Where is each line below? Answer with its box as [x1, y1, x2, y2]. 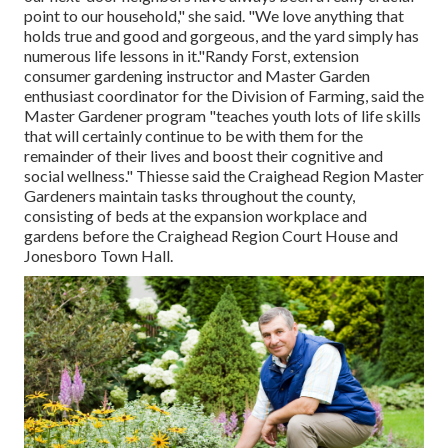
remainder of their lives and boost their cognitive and [24, 146, 383, 166]
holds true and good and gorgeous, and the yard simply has [24, 26, 419, 46]
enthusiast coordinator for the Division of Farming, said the [24, 86, 424, 106]
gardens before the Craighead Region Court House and [24, 226, 398, 246]
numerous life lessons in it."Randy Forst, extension [24, 46, 359, 66]
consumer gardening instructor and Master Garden [24, 66, 370, 86]
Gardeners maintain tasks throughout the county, [24, 186, 355, 206]
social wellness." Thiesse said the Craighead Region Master [24, 166, 424, 186]
